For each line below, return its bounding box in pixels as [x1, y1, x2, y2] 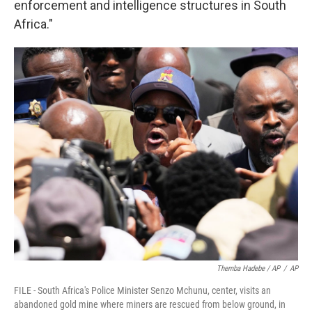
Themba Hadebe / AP [217, 264, 280, 273]
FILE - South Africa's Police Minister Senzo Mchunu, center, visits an [14, 285, 271, 296]
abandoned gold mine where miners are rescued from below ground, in [14, 299, 286, 310]
